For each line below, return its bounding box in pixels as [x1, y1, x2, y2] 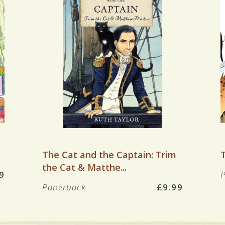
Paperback [42, 181, 88, 193]
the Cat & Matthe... [42, 161, 127, 173]
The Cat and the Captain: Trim [42, 149, 176, 161]
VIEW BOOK [90, 134, 135, 144]
